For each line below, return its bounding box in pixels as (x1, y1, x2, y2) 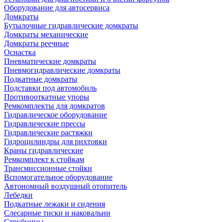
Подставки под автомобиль (4, 84, 97, 92)
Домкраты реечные (4, 39, 69, 48)
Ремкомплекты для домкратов (4, 102, 105, 110)
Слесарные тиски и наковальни (4, 209, 111, 217)
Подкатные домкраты (4, 75, 77, 83)
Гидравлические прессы (4, 119, 85, 128)
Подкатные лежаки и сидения (4, 200, 105, 208)
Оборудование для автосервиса (4, 3, 110, 12)
